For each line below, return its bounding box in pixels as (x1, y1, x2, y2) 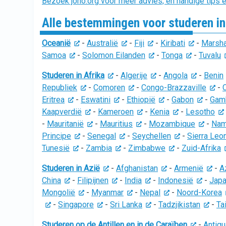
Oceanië (42, 38, 71, 48)
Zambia (86, 143, 112, 153)
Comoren (93, 83, 125, 92)
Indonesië (158, 176, 193, 185)
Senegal (87, 131, 116, 141)
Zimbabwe (128, 143, 165, 153)
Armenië (174, 163, 203, 173)
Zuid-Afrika (182, 143, 221, 153)
